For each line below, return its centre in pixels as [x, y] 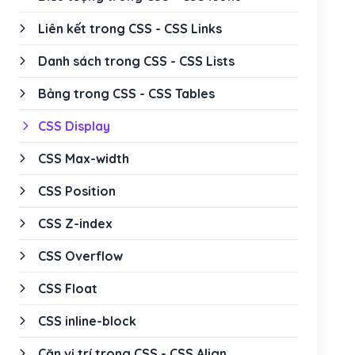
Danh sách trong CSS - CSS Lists [136, 61]
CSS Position [77, 191]
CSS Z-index [75, 223]
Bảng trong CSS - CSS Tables [126, 94]
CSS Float [68, 288]
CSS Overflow [80, 256]
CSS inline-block [87, 321]
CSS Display [74, 126]
